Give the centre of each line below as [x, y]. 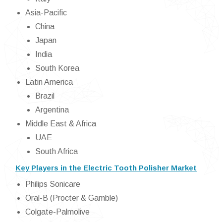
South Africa [56, 151]
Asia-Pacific [46, 13]
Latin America [49, 82]
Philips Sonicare [53, 184]
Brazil [45, 96]
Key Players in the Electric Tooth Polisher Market [106, 168]
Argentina [52, 110]
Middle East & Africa [61, 124]
